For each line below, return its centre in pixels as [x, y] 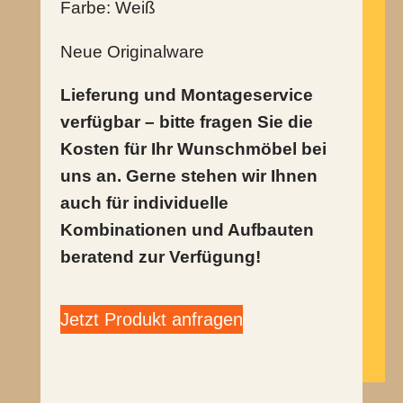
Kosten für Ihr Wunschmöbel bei [194, 149]
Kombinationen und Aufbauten [188, 230]
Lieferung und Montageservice [187, 95]
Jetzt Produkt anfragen [152, 319]
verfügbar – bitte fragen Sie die [187, 122]
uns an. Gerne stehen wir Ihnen [189, 176]
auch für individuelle [145, 203]
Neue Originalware [133, 51]
